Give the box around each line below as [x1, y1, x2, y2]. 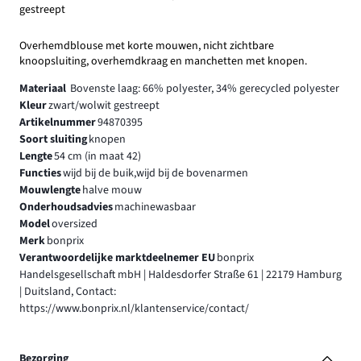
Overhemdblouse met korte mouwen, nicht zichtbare [19, 38, 274, 55]
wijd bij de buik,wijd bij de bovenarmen [62, 165, 248, 182]
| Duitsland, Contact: [19, 284, 116, 301]
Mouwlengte [19, 182, 81, 199]
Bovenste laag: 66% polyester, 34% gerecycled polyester [69, 81, 339, 98]
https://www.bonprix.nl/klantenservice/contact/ [19, 301, 249, 317]
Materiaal [19, 81, 68, 98]
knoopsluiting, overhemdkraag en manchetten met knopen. [19, 53, 307, 70]
